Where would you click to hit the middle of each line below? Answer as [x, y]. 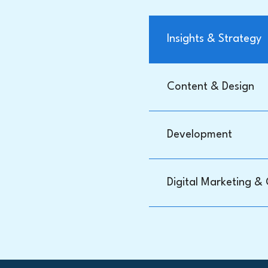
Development [199, 135]
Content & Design [210, 87]
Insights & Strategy [214, 39]
